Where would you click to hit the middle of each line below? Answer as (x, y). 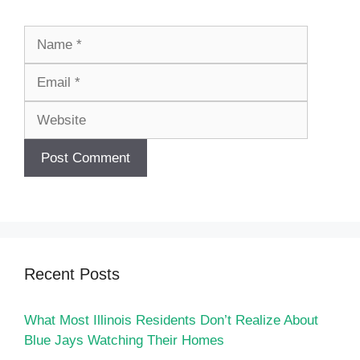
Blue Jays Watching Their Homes (124, 340)
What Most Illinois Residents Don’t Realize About (171, 320)
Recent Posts (72, 274)
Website (331, 73)
